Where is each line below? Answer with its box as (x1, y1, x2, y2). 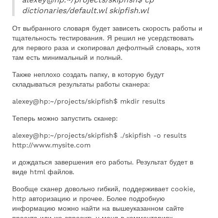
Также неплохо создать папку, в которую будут (12, 71, 164, 78)
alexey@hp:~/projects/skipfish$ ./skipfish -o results (12, 131, 186, 139)
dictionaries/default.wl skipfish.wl (22, 6, 149, 15)
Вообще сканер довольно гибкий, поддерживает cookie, (12, 185, 195, 193)
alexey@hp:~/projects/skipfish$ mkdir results (12, 97, 165, 105)
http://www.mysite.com (12, 141, 91, 149)
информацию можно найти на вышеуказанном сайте (12, 204, 184, 212)
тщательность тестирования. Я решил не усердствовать (12, 34, 194, 42)
